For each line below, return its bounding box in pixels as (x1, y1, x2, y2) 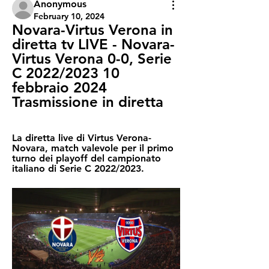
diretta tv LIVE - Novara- (12, 35, 175, 53)
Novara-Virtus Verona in (12, 21, 173, 38)
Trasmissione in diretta (12, 93, 163, 110)
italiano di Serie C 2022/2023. (12, 163, 144, 174)
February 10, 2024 (34, 11, 104, 22)
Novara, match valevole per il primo (12, 142, 174, 154)
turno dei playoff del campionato (12, 153, 161, 164)
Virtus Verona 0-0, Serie (12, 50, 172, 67)
